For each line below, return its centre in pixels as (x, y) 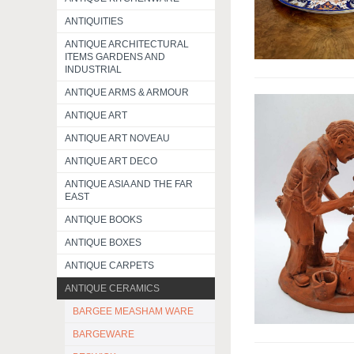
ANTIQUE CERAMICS (112, 288)
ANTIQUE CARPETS (109, 265)
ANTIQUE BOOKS (104, 220)
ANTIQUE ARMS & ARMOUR (127, 92)
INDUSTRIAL (93, 70)
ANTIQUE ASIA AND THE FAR (129, 184)
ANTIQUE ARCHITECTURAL (127, 44)
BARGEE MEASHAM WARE (133, 311)
